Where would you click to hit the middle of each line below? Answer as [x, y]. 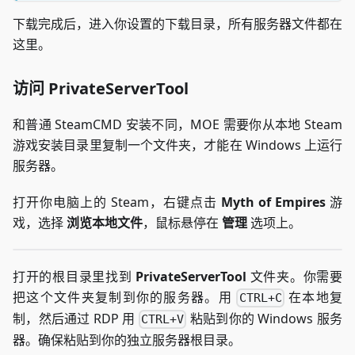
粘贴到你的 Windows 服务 [265, 318]
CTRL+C [260, 298]
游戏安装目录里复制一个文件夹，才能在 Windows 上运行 [177, 145]
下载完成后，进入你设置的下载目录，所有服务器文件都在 [177, 23]
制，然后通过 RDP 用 [76, 318]
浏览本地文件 [105, 222]
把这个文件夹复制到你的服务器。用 [125, 297]
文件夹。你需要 [295, 276]
